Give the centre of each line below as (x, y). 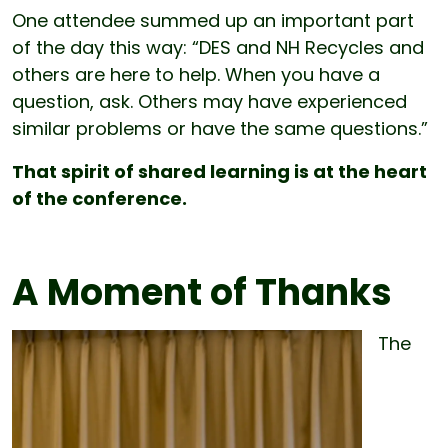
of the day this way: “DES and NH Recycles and (218, 47)
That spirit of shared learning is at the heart (219, 171)
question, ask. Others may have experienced (209, 101)
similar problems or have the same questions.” (220, 128)
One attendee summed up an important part (213, 20)
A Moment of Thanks (202, 292)
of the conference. (99, 198)
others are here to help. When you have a (196, 74)
